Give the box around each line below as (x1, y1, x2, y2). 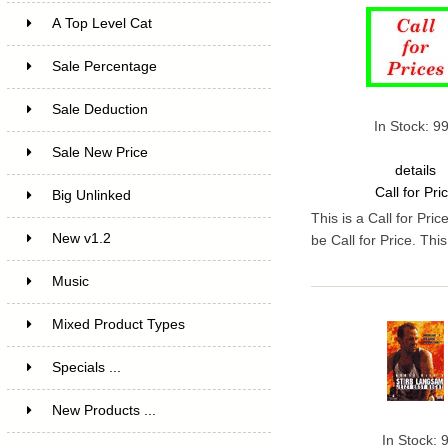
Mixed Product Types (51, 316, 185, 332)
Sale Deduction (51, 101, 148, 117)
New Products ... (51, 402, 156, 418)
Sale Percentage (51, 58, 157, 74)
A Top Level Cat (51, 15, 152, 31)
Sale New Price (51, 144, 148, 160)
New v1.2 (51, 230, 111, 246)
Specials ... (51, 359, 121, 375)
